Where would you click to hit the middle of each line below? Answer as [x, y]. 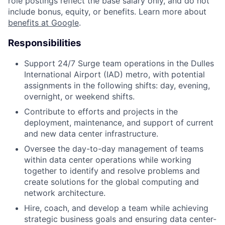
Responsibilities [45, 43]
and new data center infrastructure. [91, 134]
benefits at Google [43, 22]
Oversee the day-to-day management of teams [114, 149]
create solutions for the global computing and [111, 182]
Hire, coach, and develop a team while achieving [116, 208]
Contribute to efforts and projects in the [101, 112]
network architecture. [65, 193]
